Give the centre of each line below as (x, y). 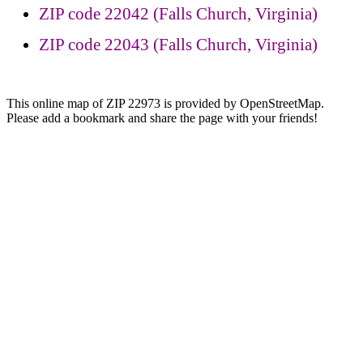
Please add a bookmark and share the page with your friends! (162, 118)
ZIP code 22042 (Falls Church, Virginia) (178, 14)
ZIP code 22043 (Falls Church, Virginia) (178, 45)
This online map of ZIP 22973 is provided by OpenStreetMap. (165, 104)
